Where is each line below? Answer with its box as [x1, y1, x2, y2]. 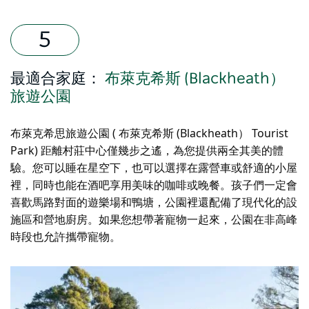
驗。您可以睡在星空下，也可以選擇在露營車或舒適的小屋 [10, 160, 297, 176]
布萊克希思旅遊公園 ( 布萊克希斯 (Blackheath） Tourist [10, 126, 288, 141]
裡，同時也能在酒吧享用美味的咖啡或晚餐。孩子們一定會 [10, 177, 297, 193]
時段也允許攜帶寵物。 [10, 229, 121, 245]
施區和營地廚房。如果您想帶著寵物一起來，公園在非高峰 [10, 212, 297, 228]
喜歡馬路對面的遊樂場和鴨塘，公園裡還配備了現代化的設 [10, 195, 297, 210]
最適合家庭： [10, 71, 101, 87]
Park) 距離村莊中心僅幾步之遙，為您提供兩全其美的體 [10, 143, 283, 159]
